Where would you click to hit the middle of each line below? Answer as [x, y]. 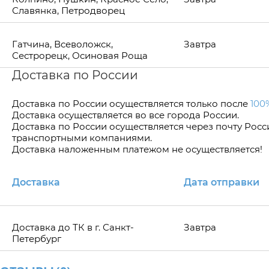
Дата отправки [222, 182]
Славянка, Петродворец [68, 11]
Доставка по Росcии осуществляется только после [131, 104]
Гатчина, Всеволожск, [62, 44]
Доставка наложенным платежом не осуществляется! [137, 149]
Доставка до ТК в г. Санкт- [73, 227]
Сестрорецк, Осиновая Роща [80, 56]
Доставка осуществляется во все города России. [125, 115]
